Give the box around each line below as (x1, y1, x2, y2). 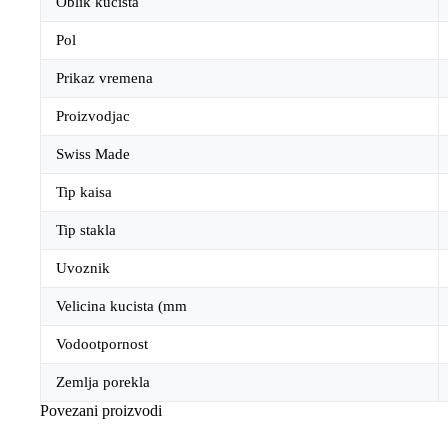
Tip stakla (56, 222, 116, 239)
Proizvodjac (56, 108, 130, 125)
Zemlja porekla (56, 374, 150, 391)
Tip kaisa (56, 184, 112, 201)
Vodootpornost (56, 336, 148, 353)
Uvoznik (56, 260, 110, 277)
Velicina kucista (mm (56, 298, 187, 315)
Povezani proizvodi (40, 402, 162, 420)
